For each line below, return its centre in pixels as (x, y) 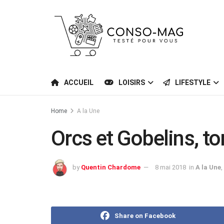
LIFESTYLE (193, 82)
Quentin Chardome (111, 167)
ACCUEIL (79, 82)
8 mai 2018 (170, 167)
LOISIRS (132, 82)
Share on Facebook (145, 215)
